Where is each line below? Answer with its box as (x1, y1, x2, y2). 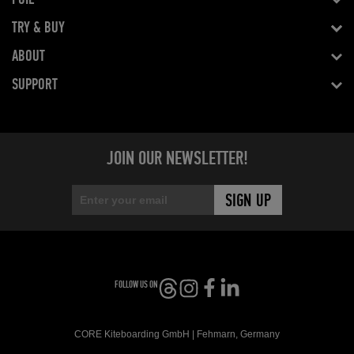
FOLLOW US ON (114, 281, 158, 291)
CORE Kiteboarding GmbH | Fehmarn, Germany (74, 329, 280, 341)
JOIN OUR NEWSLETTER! (106, 149, 248, 169)
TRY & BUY (12, 20, 65, 36)
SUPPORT (12, 77, 58, 93)
